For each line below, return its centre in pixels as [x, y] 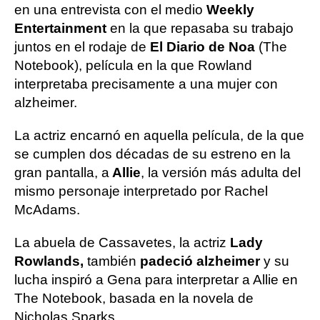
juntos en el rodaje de [80, 46]
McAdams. [47, 209]
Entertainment [60, 28]
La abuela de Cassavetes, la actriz [120, 242]
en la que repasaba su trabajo [200, 28]
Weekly [230, 9]
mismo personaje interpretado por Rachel [141, 191]
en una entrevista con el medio [110, 9]
